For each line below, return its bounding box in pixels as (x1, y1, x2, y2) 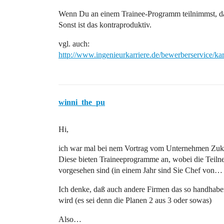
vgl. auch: (58, 39, 89, 48)
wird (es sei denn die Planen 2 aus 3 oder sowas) (58, 196, 211, 204)
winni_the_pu (58, 98, 105, 106)
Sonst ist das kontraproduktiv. (58, 20, 151, 29)
